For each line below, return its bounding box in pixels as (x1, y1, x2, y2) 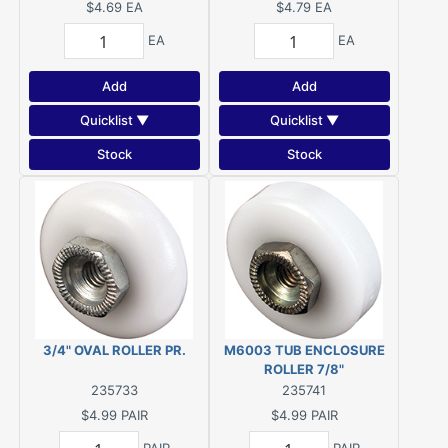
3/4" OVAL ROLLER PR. (42, 342, 186, 358)
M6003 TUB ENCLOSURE (223, 342, 385, 358)
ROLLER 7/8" (264, 361, 344, 377)
